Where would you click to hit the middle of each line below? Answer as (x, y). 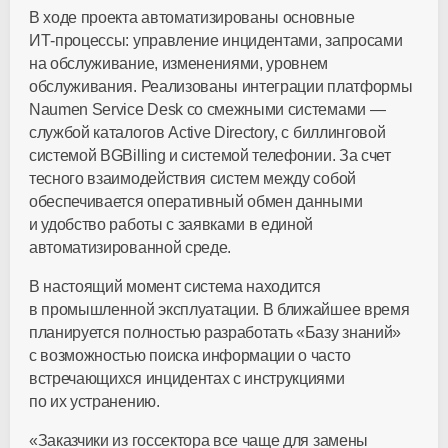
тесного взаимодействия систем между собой (192, 178)
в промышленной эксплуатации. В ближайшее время (219, 309)
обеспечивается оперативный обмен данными (196, 201)
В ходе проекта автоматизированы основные (192, 17)
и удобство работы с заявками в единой (171, 224)
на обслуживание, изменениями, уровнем (179, 63)
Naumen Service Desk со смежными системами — (207, 109)
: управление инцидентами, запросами (264, 40)
